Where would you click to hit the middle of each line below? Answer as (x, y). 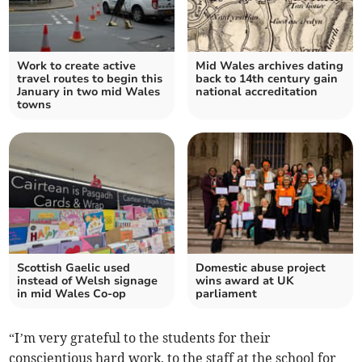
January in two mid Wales (89, 92)
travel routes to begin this (90, 79)
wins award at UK (245, 281)
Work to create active (77, 66)
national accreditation (257, 92)
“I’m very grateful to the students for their (140, 338)
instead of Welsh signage (88, 281)
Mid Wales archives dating (269, 66)
